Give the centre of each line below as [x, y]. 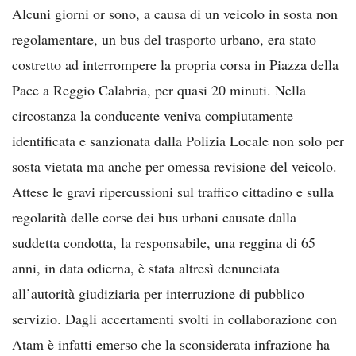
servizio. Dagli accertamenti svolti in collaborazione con [174, 318]
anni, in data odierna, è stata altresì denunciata [146, 267]
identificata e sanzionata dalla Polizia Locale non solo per [178, 140]
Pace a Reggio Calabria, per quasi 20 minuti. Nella [159, 89]
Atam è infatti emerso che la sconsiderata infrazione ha [171, 344]
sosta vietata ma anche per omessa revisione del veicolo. [174, 166]
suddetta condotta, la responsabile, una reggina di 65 [164, 242]
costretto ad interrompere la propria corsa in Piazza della [175, 64]
